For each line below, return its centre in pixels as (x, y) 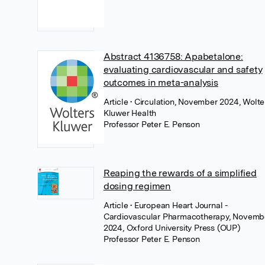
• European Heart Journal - (179, 205)
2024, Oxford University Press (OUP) (172, 228)
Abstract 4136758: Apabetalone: (173, 56)
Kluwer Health (130, 113)
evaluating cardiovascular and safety (183, 70)
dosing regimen (137, 186)
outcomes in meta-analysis (161, 83)
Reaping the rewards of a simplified (180, 173)
